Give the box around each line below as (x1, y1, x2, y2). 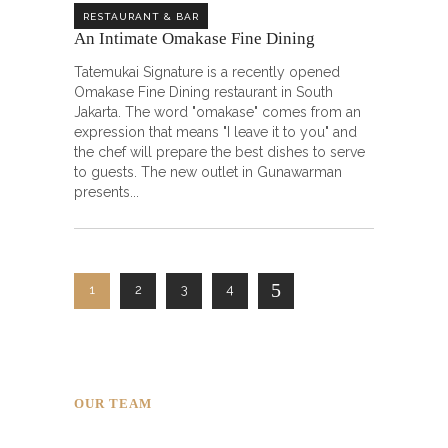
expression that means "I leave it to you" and (74, 124, 357, 140)
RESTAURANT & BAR (83, 10, 199, 22)
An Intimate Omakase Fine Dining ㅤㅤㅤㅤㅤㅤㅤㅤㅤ (74, 29, 319, 48)
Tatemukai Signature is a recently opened (74, 64, 340, 80)
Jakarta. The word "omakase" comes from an (74, 104, 361, 120)
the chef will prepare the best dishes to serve (74, 144, 365, 160)
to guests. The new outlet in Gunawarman (74, 164, 342, 180)
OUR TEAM (74, 396, 152, 411)
